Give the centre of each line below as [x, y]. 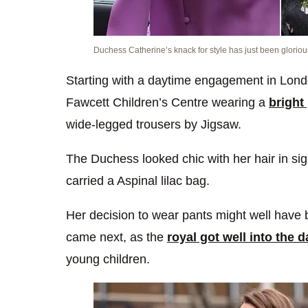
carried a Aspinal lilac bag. [138, 181]
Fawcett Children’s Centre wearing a [167, 103]
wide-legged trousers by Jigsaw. [154, 125]
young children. [108, 260]
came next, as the [117, 238]
